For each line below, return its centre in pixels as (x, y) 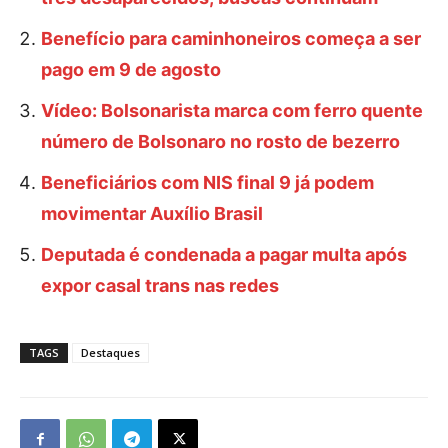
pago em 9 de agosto (131, 69)
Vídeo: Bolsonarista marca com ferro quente (232, 110)
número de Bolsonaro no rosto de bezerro (220, 141)
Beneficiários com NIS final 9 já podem (207, 182)
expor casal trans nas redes (160, 285)
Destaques (110, 352)
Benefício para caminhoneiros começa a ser (231, 38)
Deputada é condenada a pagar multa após (224, 254)
